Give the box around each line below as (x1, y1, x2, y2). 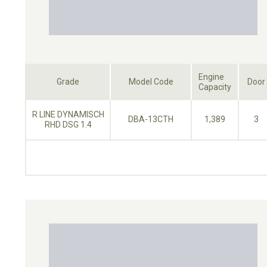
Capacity (198, 82, 231, 92)
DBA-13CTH (128, 114, 173, 124)
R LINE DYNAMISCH (32, 109, 104, 119)
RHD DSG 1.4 (44, 119, 92, 129)
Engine (198, 72, 224, 82)
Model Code (128, 76, 173, 86)
